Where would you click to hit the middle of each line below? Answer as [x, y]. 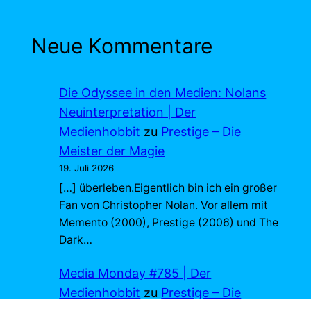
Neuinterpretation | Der [128, 112]
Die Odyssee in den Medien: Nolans [163, 92]
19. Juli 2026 [87, 168]
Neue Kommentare [122, 45]
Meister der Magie [112, 151]
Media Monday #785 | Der [135, 274]
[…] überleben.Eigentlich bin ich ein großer [168, 188]
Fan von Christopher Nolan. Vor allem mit [164, 205]
